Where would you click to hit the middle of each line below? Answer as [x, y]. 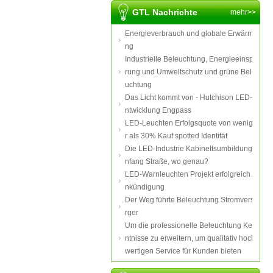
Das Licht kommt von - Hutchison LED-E [191, 97]
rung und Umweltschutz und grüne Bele [190, 72]
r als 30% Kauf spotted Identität [176, 136]
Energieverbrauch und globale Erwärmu [191, 34]
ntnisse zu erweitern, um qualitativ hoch [190, 238]
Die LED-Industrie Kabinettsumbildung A [192, 149]
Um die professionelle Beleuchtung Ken [191, 225]
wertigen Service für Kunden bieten [183, 251]
